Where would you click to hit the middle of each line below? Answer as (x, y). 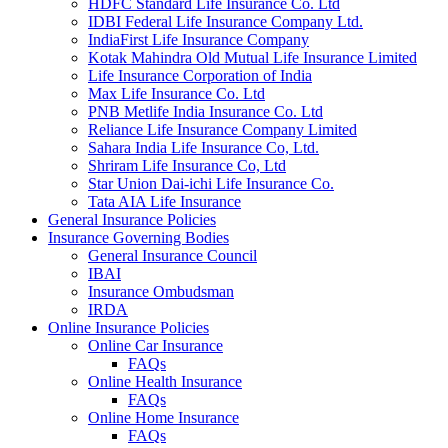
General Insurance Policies (132, 219)
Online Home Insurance (163, 417)
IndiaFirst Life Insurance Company (198, 39)
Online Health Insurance (165, 381)
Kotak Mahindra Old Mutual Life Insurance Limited (252, 57)
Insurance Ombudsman (161, 291)
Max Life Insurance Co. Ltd (176, 93)
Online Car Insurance (155, 345)
